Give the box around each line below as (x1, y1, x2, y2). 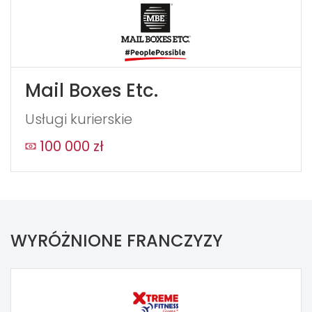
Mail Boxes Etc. (25, 77, 158, 103)
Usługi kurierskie (25, 109, 132, 129)
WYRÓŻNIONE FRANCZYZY (10, 228, 223, 252)
